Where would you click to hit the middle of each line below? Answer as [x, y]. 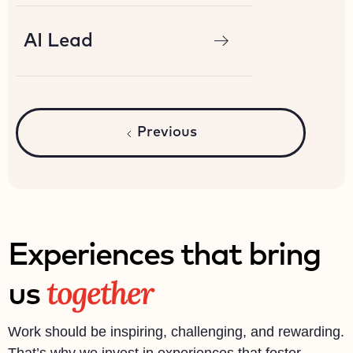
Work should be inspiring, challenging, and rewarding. [176, 332]
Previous [167, 132]
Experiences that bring [164, 255]
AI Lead [58, 41]
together [100, 293]
